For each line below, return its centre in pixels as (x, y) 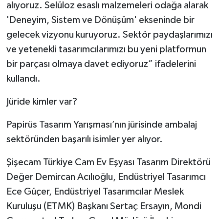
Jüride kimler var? (42, 102)
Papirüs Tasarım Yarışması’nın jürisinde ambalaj (101, 125)
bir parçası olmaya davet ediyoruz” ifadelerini (101, 64)
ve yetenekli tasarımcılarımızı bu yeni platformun (106, 50)
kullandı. (23, 79)
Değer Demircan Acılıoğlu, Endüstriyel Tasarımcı (106, 177)
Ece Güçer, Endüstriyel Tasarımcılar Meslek (95, 192)
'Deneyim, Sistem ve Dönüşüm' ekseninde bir (100, 20)
